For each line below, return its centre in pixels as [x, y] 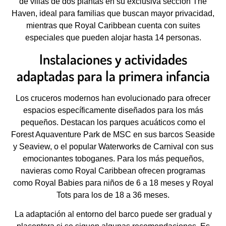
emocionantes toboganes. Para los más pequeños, [113, 158]
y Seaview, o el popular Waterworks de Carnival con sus [113, 146]
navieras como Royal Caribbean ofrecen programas [113, 171]
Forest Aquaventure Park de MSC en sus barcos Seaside [113, 134]
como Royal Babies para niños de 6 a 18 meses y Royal [113, 183]
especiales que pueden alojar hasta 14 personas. [113, 37]
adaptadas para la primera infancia [113, 75]
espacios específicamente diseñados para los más [113, 110]
